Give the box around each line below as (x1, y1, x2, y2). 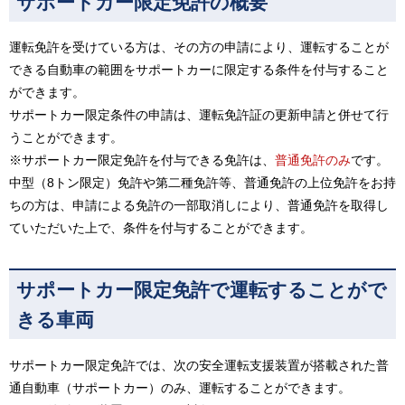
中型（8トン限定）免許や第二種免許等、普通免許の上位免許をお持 (9, 175, 396, 191)
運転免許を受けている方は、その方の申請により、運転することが (9, 40, 389, 55)
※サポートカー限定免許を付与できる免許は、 (9, 153, 275, 168)
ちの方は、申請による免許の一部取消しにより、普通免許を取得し (9, 198, 389, 213)
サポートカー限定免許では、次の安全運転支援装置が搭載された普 (9, 357, 389, 372)
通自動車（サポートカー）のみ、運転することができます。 (9, 380, 351, 395)
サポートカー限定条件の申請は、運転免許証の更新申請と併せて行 (9, 108, 389, 123)
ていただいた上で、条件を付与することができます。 (9, 221, 313, 236)
